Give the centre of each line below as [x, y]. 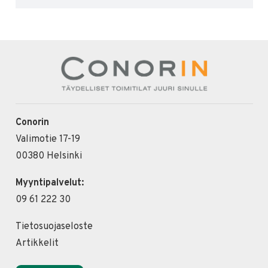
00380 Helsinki [48, 156]
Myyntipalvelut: [49, 183]
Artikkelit [37, 243]
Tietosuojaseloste [54, 226]
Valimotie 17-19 [48, 139]
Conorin [32, 122]
